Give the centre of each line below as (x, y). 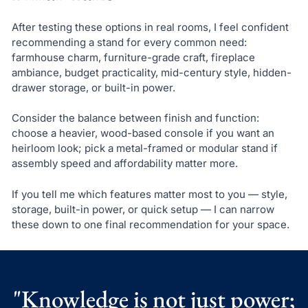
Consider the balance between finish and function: (135, 118)
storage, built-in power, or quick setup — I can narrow (143, 209)
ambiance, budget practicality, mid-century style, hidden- (151, 72)
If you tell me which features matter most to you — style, (149, 194)
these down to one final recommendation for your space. (150, 224)
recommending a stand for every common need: (129, 42)
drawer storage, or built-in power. (93, 87)
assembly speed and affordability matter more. (124, 164)
